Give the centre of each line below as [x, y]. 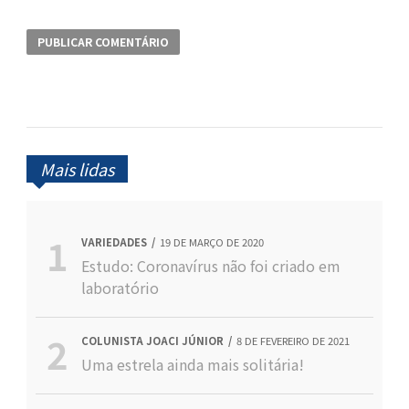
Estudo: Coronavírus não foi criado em [210, 265]
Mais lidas [77, 168]
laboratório [120, 287]
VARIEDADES [114, 241]
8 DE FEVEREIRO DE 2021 [293, 340]
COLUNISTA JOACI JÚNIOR [152, 340]
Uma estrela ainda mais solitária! [192, 364]
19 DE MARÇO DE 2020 [211, 241]
